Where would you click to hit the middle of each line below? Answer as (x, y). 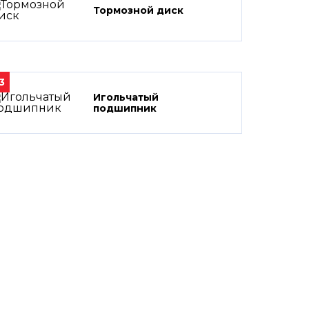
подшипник (125, 108)
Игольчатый (126, 97)
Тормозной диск (138, 10)
